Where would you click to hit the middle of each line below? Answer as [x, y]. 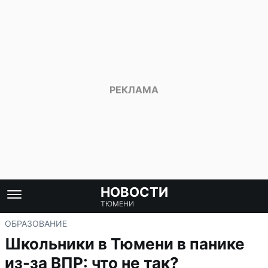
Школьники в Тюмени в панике [125, 244]
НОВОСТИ [134, 192]
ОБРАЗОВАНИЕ [36, 223]
